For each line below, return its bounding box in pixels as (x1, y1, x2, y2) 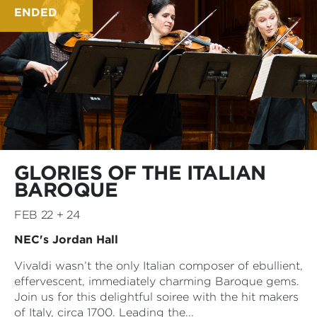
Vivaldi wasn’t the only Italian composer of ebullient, (14, 258, 303, 272)
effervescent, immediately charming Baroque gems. (14, 274, 299, 288)
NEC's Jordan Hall (14, 232, 118, 246)
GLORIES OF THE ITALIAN (14, 160, 266, 185)
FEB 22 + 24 (14, 207, 81, 221)
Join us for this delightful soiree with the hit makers (14, 289, 299, 304)
